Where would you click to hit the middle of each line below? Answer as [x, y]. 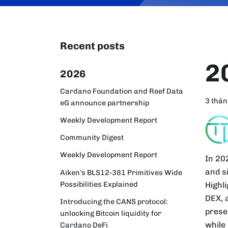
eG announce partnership [105, 103]
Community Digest [92, 138]
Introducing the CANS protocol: [114, 201]
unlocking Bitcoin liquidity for [111, 213]
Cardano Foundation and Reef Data [122, 91]
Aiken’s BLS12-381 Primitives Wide [121, 172]
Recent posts [92, 46]
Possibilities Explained [99, 184]
